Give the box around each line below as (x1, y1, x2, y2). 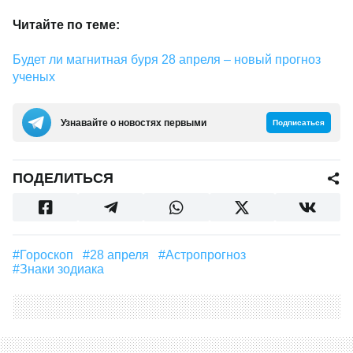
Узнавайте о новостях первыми (61, 117, 206, 128)
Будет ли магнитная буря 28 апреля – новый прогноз (13, 53, 321, 66)
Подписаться (273, 118, 325, 127)
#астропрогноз (174, 248, 246, 262)
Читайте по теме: (13, 18, 120, 32)
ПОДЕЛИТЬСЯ (13, 170, 113, 186)
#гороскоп (26, 248, 73, 262)
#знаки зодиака (28, 262, 104, 276)
